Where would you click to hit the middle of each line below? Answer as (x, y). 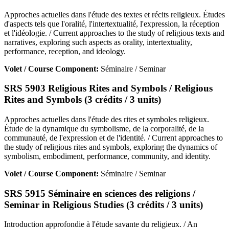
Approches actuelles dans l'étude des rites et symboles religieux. (107, 119)
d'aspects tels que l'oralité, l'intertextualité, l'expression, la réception (112, 24)
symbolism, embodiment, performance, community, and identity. (107, 156)
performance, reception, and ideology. (65, 51)
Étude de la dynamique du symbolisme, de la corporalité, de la (104, 128)
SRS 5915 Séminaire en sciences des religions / (100, 193)
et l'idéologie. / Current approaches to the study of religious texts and (114, 33)
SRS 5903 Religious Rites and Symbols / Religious (108, 88)
